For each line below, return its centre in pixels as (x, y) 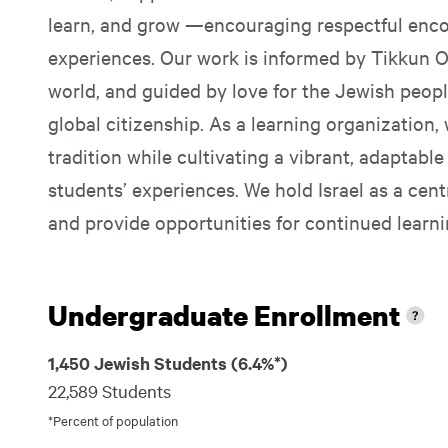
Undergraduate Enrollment (224, 315)
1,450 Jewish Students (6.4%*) (168, 363)
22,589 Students (109, 390)
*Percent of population (113, 420)
